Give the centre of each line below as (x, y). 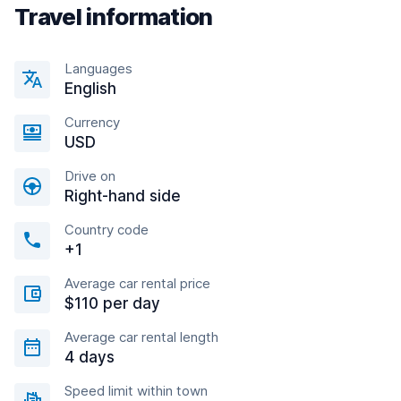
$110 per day (112, 303)
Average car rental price (137, 283)
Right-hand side (123, 196)
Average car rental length (141, 337)
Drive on (90, 176)
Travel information (114, 17)
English (90, 89)
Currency (92, 122)
